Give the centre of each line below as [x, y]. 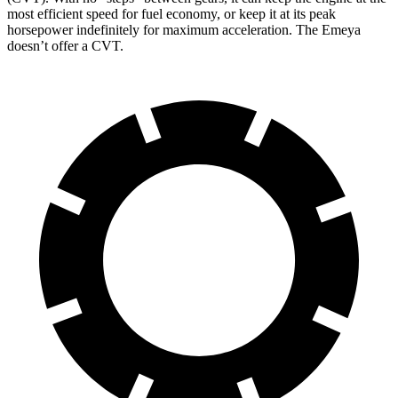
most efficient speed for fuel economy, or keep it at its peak [171, 14]
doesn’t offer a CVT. [65, 46]
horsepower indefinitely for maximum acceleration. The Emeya [184, 30]
